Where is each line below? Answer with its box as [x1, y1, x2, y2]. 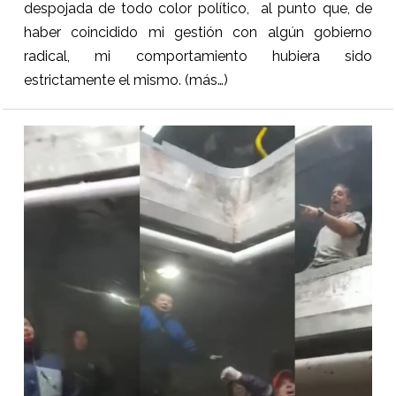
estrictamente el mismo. [23, 72, 185, 89]
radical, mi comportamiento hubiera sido [23, 48, 373, 65]
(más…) [184, 72, 228, 89]
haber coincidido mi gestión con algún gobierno [23, 24, 373, 42]
